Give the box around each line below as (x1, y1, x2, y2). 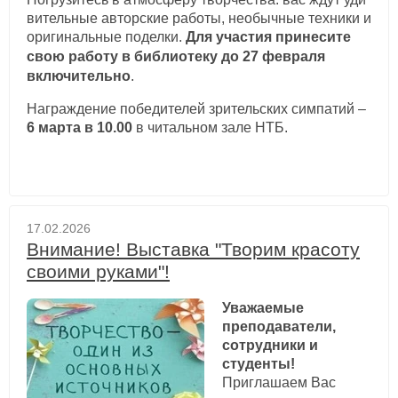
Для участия (186, 28, 272, 44)
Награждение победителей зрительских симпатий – (27, 100, 366, 116)
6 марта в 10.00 (27, 119, 132, 135)
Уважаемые (221, 299, 304, 315)
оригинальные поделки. (27, 28, 186, 44)
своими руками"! (27, 260, 170, 282)
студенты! (221, 355, 295, 371)
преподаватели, (221, 318, 336, 334)
